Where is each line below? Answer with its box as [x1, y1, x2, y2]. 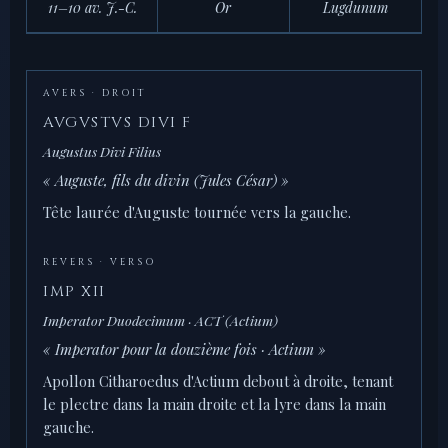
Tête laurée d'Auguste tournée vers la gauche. [43, 202, 351, 223]
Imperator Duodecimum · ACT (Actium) [43, 311, 278, 330]
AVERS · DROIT [43, 87, 146, 100]
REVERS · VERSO [43, 256, 156, 269]
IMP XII [43, 281, 106, 303]
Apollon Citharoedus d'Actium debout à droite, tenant [43, 371, 393, 392]
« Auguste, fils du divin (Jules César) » [43, 170, 289, 191]
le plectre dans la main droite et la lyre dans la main [43, 394, 386, 415]
